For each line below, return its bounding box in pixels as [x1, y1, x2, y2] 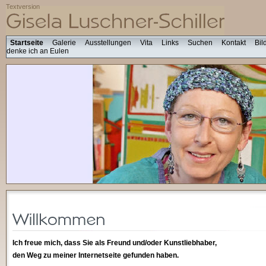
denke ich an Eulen [7, 47, 69, 55]
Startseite [10, 39, 43, 47]
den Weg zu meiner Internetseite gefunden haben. [12, 251, 179, 259]
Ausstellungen [85, 39, 131, 47]
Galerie [52, 39, 76, 47]
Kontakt [221, 39, 246, 47]
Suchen [188, 39, 213, 47]
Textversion [6, 3, 40, 10]
